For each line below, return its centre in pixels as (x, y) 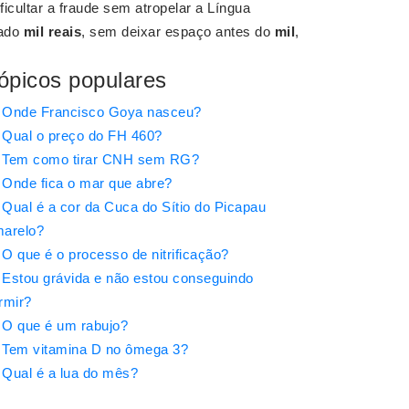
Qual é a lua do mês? (70, 373)
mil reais (52, 32)
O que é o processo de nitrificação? (115, 255)
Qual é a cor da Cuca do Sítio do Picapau (134, 207)
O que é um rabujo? (65, 326)
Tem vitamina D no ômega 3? (95, 350)
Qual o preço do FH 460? (82, 136)
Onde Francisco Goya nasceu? (102, 112)
